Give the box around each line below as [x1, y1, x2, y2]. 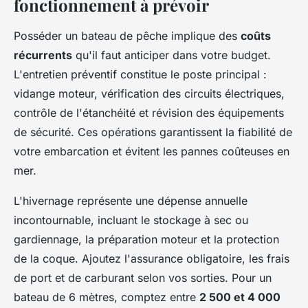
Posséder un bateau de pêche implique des [14, 28, 241, 43]
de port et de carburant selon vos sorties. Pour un [14, 270, 272, 285]
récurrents [14, 47, 72, 62]
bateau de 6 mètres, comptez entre [14, 289, 199, 304]
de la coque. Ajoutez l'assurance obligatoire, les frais [14, 251, 289, 265]
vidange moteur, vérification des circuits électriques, [14, 86, 285, 100]
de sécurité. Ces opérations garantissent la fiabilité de [14, 124, 292, 139]
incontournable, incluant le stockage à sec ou [14, 212, 248, 227]
